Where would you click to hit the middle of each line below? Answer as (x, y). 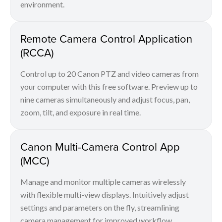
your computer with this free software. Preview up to (109, 87)
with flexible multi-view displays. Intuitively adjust (105, 195)
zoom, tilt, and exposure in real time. (81, 112)
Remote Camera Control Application (106, 39)
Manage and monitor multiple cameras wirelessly (103, 182)
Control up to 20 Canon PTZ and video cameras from (110, 74)
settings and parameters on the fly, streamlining (100, 208)
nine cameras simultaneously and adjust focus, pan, (105, 100)
